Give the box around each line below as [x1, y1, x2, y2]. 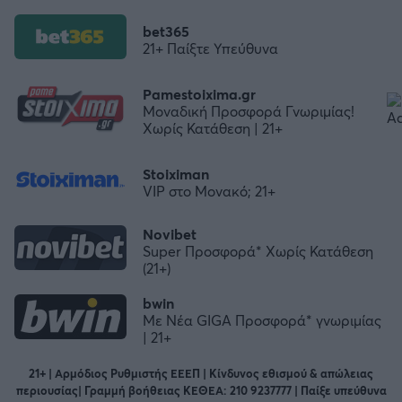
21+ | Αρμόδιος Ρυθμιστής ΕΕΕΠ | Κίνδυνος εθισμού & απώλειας [29, 365, 373, 382]
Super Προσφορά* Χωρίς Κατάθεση [143, 240, 373, 260]
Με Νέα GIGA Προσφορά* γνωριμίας [143, 310, 381, 329]
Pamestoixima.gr [143, 83, 256, 103]
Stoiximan [143, 163, 209, 183]
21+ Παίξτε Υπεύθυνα [143, 39, 278, 58]
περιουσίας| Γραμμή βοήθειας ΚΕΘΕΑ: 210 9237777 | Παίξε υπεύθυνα [15, 382, 387, 399]
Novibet [143, 223, 197, 243]
